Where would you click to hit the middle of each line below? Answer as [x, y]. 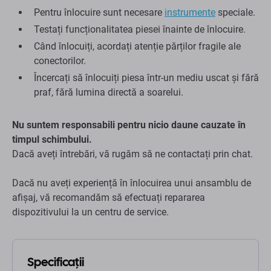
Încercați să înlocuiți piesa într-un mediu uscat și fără [146, 78]
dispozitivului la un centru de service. [90, 212]
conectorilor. [60, 61]
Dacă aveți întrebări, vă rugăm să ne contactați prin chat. [132, 154]
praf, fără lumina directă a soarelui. [109, 93]
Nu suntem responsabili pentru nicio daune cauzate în [129, 125]
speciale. [235, 13]
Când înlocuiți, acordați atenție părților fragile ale [137, 47]
